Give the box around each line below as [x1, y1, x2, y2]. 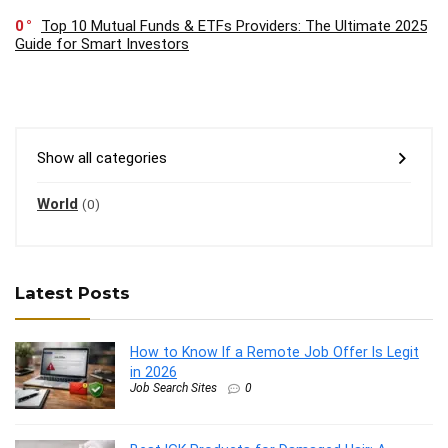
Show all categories [37, 149, 167, 167]
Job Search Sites [130, 381, 217, 395]
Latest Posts [15, 283, 130, 303]
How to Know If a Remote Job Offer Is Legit [130, 344, 419, 360]
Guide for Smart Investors [15, 35, 189, 53]
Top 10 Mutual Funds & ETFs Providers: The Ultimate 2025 [41, 17, 427, 35]
